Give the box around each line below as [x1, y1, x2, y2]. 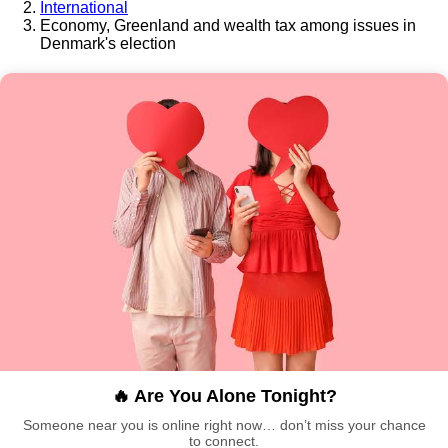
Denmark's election [40, 34, 176, 52]
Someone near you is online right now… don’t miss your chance [22, 417, 426, 434]
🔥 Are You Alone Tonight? [111, 386, 337, 407]
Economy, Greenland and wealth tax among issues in [40, 16, 416, 34]
